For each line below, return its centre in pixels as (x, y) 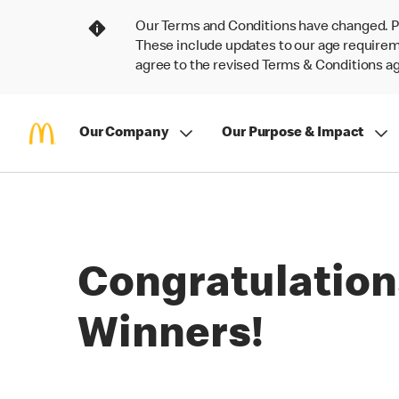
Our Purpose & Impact (293, 133)
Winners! (171, 338)
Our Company (124, 133)
